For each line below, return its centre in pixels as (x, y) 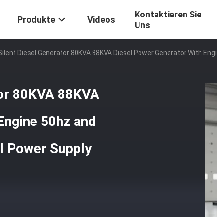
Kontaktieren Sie (168, 15)
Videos (101, 20)
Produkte (36, 20)
